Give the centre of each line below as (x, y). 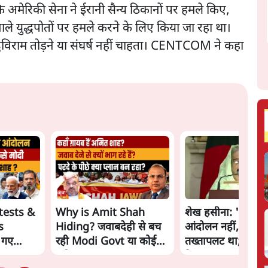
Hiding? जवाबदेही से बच (109, 227)
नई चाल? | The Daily (103, 256)
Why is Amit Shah (100, 213)
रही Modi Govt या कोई (106, 242)
